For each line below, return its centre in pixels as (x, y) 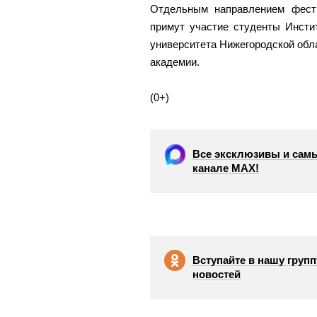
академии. (175, 62)
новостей (217, 275)
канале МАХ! (226, 168)
